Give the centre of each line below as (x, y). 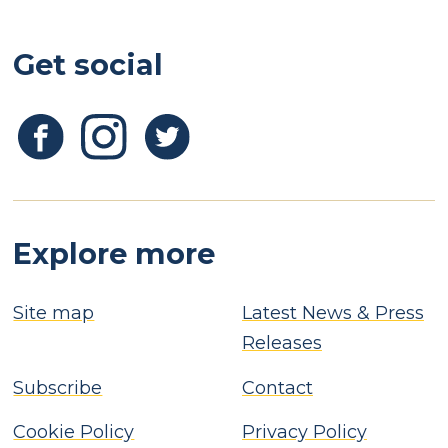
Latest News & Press (332, 313)
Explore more (114, 254)
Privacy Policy (304, 432)
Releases (281, 343)
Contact (277, 387)
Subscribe (58, 387)
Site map (54, 313)
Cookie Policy (74, 432)
